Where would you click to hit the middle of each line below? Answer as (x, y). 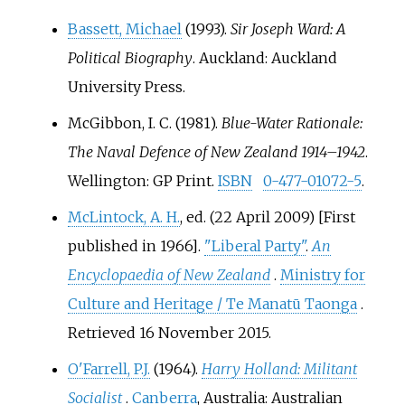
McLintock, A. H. (123, 217)
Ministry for (322, 274)
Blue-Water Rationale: (292, 122)
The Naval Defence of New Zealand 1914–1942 (216, 151)
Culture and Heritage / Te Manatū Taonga (212, 303)
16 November (186, 332)
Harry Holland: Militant (279, 368)
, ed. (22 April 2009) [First (267, 217)
